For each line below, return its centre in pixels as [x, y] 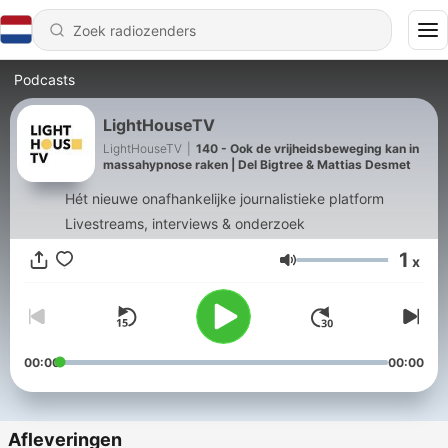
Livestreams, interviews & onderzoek [184, 223]
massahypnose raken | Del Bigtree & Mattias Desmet [257, 164]
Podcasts [44, 79]
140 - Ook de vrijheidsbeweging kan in [307, 148]
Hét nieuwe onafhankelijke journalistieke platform [224, 198]
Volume [323, 269]
